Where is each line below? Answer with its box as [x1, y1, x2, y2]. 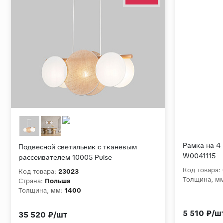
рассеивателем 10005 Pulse [18, 153, 112, 162]
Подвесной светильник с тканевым [18, 142, 137, 152]
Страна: [18, 177, 43, 186]
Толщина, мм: [18, 186, 63, 195]
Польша [45, 177, 71, 186]
